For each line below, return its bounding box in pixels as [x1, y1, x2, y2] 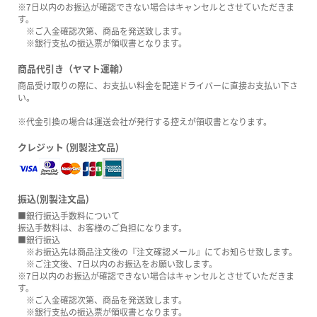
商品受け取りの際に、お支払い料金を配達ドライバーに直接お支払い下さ [18, 79, 298, 92]
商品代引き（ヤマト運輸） [18, 62, 128, 76]
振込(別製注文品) [18, 192, 89, 206]
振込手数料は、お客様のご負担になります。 [18, 221, 187, 234]
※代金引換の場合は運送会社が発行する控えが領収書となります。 [18, 115, 272, 128]
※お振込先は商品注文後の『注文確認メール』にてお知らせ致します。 [18, 246, 297, 258]
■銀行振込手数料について [18, 209, 120, 222]
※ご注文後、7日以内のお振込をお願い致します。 [18, 258, 217, 270]
